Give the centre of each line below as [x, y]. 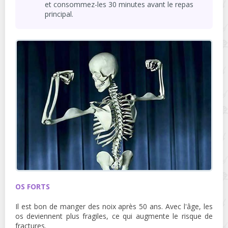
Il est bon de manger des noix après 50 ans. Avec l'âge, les [114, 207]
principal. [59, 14]
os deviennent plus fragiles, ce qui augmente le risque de [114, 216]
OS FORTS [33, 187]
